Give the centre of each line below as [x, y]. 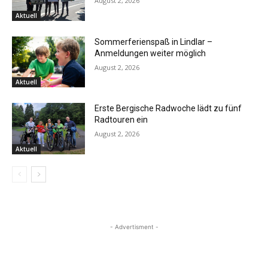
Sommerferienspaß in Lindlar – [154, 42]
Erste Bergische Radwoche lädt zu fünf [168, 109]
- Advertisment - [134, 227]
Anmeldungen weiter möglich [150, 53]
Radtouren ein [121, 120]
